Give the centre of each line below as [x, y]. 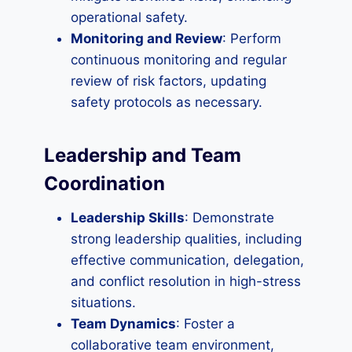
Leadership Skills [128, 218]
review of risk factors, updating [169, 81]
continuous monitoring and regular [179, 60]
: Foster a [205, 324]
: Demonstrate [229, 218]
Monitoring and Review [147, 38]
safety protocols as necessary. [167, 102]
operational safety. [129, 17]
